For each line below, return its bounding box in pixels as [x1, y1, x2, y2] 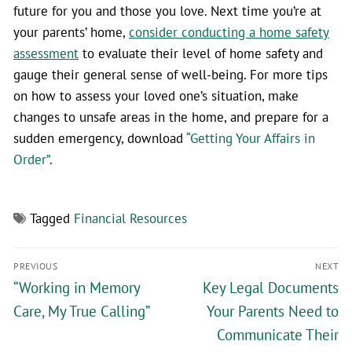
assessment [13, 45, 79, 62]
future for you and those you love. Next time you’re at [13, 2, 321, 20]
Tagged [30, 210, 74, 227]
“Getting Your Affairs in [186, 130, 315, 147]
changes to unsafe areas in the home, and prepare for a [13, 108, 328, 126]
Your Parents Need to [207, 302, 339, 321]
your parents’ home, [13, 24, 129, 41]
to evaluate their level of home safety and [79, 45, 323, 62]
